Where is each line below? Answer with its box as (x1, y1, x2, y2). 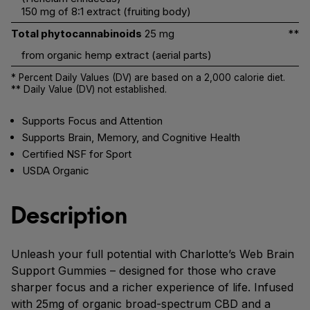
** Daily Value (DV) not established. (11, 84, 167, 95)
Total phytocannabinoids (11, 27, 142, 40)
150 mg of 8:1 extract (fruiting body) (21, 5, 191, 18)
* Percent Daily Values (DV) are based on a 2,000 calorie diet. (11, 72, 285, 83)
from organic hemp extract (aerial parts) (21, 48, 212, 62)
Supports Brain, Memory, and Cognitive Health (22, 131, 240, 144)
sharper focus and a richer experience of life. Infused (11, 280, 293, 294)
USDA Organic (22, 164, 89, 177)
